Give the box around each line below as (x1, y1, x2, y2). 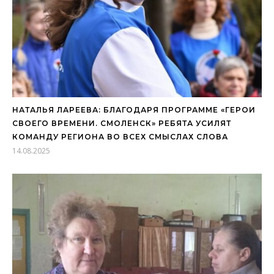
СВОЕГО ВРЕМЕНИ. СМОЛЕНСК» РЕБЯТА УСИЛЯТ (12, 118, 231, 128)
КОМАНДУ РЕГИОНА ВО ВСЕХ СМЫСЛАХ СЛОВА (12, 131, 228, 141)
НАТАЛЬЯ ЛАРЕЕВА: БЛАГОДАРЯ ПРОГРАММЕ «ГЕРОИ (12, 105, 256, 114)
